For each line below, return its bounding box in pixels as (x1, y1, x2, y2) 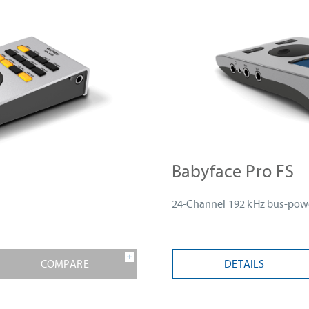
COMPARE (40, 258, 89, 271)
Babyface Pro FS (172, 161, 295, 183)
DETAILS (224, 258, 265, 271)
